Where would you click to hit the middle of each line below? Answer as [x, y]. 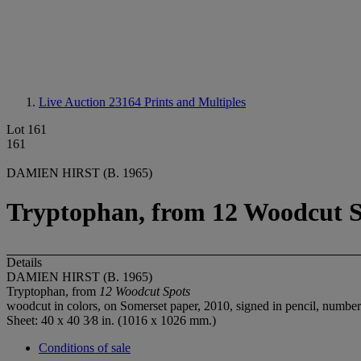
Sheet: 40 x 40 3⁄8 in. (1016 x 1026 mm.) [111, 320]
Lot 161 [27, 129]
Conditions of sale [85, 347]
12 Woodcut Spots [145, 291]
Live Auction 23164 [91, 102]
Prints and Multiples [195, 102]
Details [24, 262]
